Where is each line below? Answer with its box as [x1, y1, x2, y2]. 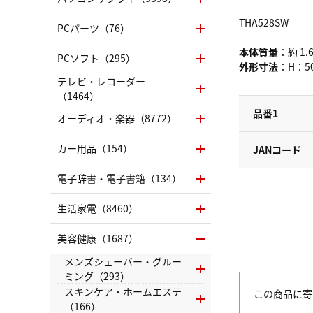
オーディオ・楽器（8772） [57, 111, 177, 125]
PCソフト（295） [57, 51, 136, 65]
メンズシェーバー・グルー [64, 254, 182, 268]
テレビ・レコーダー [57, 73, 145, 88]
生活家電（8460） [57, 201, 138, 215]
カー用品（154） [57, 141, 133, 155]
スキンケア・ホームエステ [64, 284, 182, 298]
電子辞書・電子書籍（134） [57, 171, 182, 185]
